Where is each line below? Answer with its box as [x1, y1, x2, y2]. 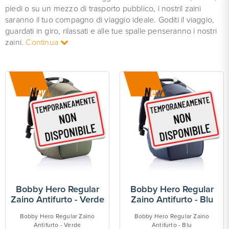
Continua [26, 37, 61, 48]
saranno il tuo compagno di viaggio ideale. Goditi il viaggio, [5, 15, 215, 25]
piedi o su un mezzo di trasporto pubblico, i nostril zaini [5, 4, 201, 14]
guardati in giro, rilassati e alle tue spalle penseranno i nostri [5, 26, 217, 36]
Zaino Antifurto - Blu [130, 194, 213, 205]
